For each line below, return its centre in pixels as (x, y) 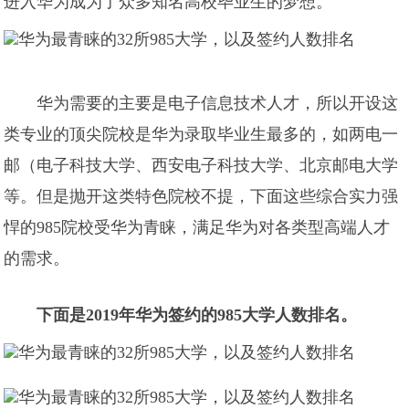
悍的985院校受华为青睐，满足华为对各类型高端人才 (197, 227)
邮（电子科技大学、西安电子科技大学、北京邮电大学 (201, 165)
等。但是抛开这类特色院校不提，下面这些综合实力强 (201, 196)
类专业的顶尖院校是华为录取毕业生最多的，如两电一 (201, 134)
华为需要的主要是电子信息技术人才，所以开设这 (218, 103)
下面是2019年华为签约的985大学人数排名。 (197, 315)
